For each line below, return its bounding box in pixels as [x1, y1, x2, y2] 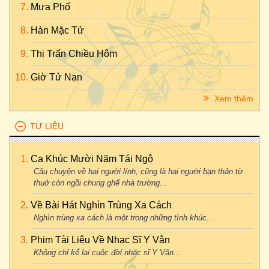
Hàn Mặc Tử [31, 25, 84, 35]
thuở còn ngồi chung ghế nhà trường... [34, 178, 167, 187]
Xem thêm [212, 94, 253, 103]
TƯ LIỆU [30, 121, 64, 131]
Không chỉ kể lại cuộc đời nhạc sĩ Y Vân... [34, 248, 181, 257]
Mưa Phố [31, 2, 70, 12]
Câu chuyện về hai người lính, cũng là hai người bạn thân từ [34, 167, 243, 176]
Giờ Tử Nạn [31, 72, 82, 82]
